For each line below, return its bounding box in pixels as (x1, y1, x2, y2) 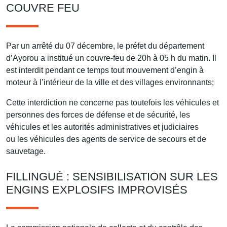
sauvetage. (6, 146, 46, 156)
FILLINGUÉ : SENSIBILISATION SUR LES (6, 170, 218, 183)
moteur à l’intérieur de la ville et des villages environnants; (6, 78, 214, 87)
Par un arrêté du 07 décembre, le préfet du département (6, 41, 204, 50)
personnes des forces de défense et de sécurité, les (6, 110, 190, 119)
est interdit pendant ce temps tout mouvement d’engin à (6, 65, 204, 74)
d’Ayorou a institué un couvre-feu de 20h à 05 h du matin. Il (6, 53, 216, 62)
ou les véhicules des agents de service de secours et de (6, 134, 206, 143)
